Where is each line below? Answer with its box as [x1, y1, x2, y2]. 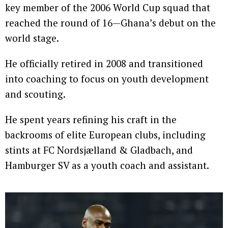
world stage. [5, 32, 59, 45]
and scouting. [5, 88, 66, 101]
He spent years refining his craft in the [5, 113, 177, 126]
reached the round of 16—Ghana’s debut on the [5, 16, 216, 30]
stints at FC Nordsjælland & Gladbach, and [5, 144, 193, 157]
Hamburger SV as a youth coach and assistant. [5, 159, 209, 172]
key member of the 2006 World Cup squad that [5, 1, 210, 14]
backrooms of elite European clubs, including [5, 128, 206, 141]
